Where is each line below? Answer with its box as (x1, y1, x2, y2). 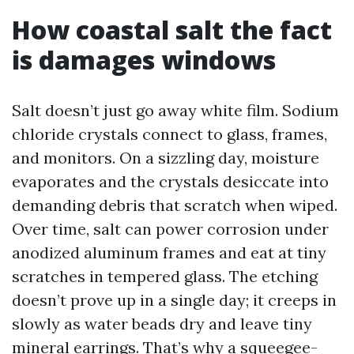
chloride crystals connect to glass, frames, (12, 124, 327, 144)
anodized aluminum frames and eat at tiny (12, 243, 326, 262)
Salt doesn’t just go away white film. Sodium (12, 100, 339, 120)
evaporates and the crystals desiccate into (12, 171, 329, 191)
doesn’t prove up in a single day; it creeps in (12, 290, 337, 310)
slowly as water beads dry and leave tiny (12, 314, 312, 333)
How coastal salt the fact (12, 13, 332, 47)
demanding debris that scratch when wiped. (12, 195, 337, 215)
